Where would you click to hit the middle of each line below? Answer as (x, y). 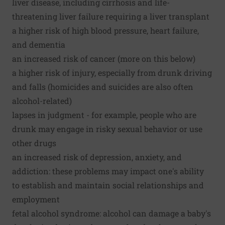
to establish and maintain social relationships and (108, 185)
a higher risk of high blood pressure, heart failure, (105, 30)
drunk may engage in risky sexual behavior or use (107, 129)
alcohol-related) (42, 100)
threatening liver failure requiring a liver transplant (111, 16)
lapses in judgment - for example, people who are (104, 115)
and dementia (39, 44)
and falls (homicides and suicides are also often (103, 86)
